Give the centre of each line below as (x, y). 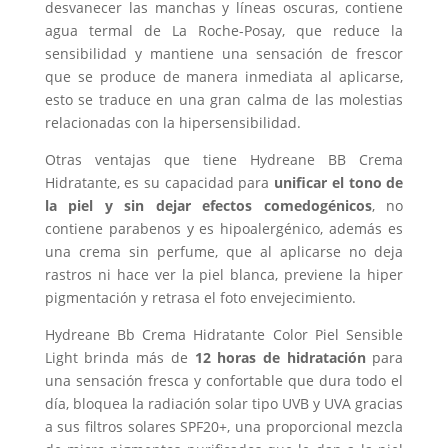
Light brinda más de (119, 357)
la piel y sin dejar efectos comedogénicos (208, 205)
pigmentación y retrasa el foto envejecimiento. (200, 297)
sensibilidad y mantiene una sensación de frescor (224, 53)
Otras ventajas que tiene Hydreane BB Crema (224, 159)
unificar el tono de (336, 182)
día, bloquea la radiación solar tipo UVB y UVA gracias (224, 403)
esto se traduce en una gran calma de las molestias (224, 99)
